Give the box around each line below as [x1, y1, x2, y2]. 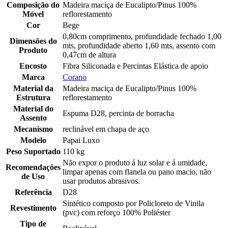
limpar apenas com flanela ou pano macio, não [63, 167, 211, 176]
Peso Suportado [6, 147, 61, 156]
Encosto [19, 61, 47, 70]
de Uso [21, 172, 45, 181]
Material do [13, 104, 53, 113]
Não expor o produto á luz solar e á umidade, [63, 158, 207, 167]
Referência [14, 187, 52, 196]
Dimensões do [9, 36, 57, 45]
